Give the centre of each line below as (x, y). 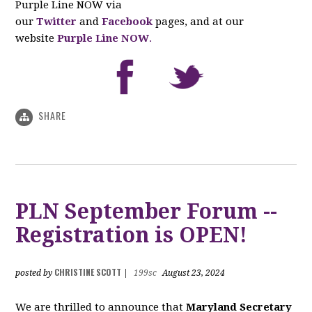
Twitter (57, 22)
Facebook (127, 22)
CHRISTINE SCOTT (88, 272)
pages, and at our (200, 22)
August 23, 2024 (193, 273)
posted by (35, 273)
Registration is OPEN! (132, 235)
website (37, 39)
